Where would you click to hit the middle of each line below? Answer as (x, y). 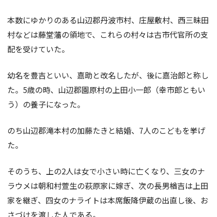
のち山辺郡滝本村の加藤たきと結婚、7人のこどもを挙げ (106, 130)
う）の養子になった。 (46, 104)
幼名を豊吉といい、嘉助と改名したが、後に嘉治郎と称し (108, 75)
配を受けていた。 (38, 49)
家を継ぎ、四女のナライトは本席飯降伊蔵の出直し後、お (108, 200)
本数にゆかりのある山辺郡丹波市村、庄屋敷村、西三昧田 (108, 20)
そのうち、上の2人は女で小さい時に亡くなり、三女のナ (106, 171)
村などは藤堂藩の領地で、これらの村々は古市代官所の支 (108, 34)
